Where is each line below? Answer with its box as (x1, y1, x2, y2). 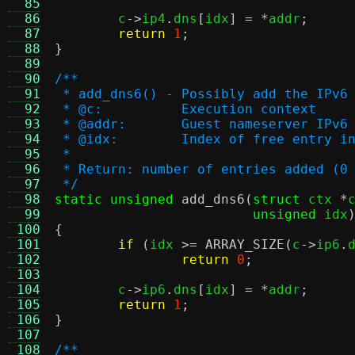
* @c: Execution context (181, 101, 316, 116)
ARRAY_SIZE (205, 237, 284, 252)
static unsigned (55, 192, 174, 207)
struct (253, 192, 300, 207)
